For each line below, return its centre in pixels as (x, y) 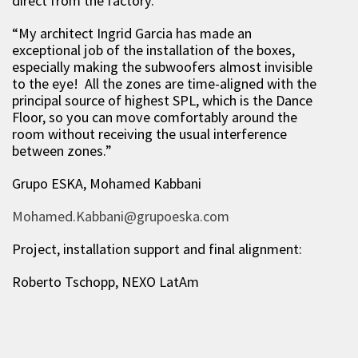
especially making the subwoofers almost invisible (162, 67)
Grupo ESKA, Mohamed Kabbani (107, 184)
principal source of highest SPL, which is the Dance (162, 101)
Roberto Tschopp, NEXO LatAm (105, 282)
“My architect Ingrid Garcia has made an (132, 34)
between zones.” (62, 151)
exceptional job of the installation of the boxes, (153, 50)
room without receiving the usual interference (149, 134)
